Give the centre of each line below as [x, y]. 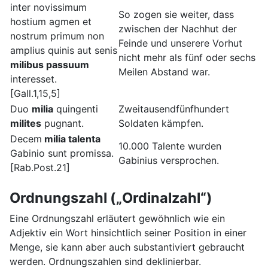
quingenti [76, 109]
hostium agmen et [51, 22]
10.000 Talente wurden [170, 146]
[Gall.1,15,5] [35, 94]
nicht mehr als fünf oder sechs [187, 58]
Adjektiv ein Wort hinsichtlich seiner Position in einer [128, 233]
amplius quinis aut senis [64, 51]
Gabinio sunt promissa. [62, 153]
